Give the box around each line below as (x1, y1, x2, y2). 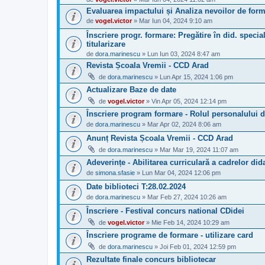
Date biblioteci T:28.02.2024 (86, 182, 186, 192)
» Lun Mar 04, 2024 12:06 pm (135, 169, 221, 176)
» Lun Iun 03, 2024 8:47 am (140, 50, 220, 58)
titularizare (86, 39, 125, 49)
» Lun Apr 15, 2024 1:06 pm (153, 73, 233, 80)
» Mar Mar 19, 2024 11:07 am (153, 146, 238, 153)
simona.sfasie (95, 169, 135, 176)
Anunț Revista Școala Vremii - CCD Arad (86, 134, 233, 143)
